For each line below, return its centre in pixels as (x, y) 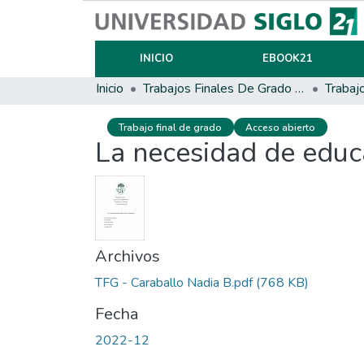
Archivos (128, 257)
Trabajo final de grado (171, 127)
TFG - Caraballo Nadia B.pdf (174, 283)
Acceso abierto (281, 127)
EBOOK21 (287, 58)
